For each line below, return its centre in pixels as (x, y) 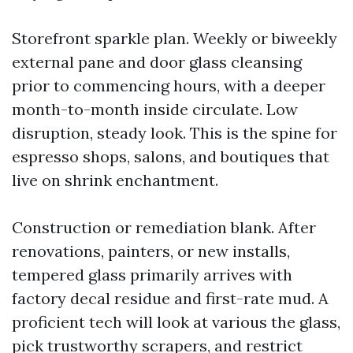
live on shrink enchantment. (115, 180)
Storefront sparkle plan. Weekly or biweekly (175, 38)
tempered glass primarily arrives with (152, 275)
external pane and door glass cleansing (157, 62)
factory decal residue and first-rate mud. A (170, 298)
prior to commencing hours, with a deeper (169, 85)
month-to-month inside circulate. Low (155, 109)
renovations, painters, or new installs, (151, 251)
